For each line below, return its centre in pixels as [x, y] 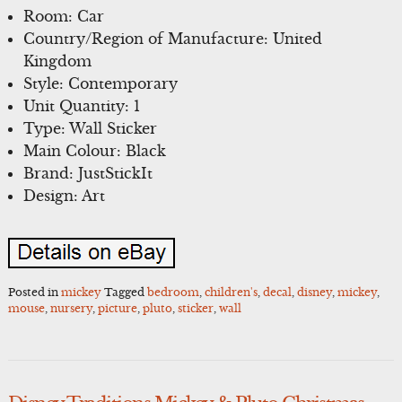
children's [231, 292]
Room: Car [64, 17]
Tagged [125, 292]
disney [314, 292]
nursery [71, 308]
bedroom [173, 292]
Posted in [34, 292]
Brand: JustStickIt [88, 174]
